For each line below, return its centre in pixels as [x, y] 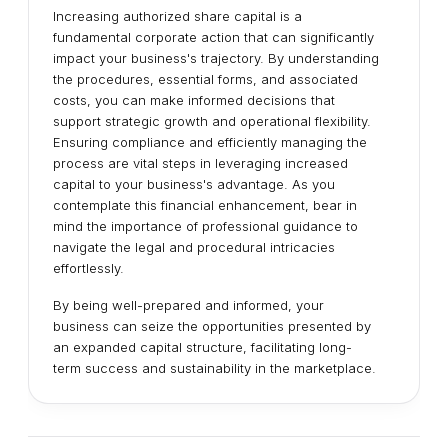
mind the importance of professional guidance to [205, 226]
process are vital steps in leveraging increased [200, 163]
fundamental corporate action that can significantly [213, 37]
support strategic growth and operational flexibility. [212, 121]
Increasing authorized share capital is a [177, 16]
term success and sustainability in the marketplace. [214, 368]
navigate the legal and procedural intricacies [194, 247]
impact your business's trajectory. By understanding [216, 58]
